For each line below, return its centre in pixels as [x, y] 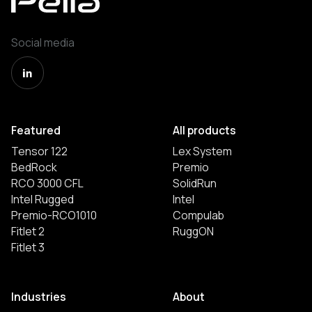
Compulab [198, 216]
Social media [42, 43]
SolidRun [194, 184]
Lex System [202, 151]
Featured [36, 130]
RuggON [193, 232]
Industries [38, 296]
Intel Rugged [42, 200]
